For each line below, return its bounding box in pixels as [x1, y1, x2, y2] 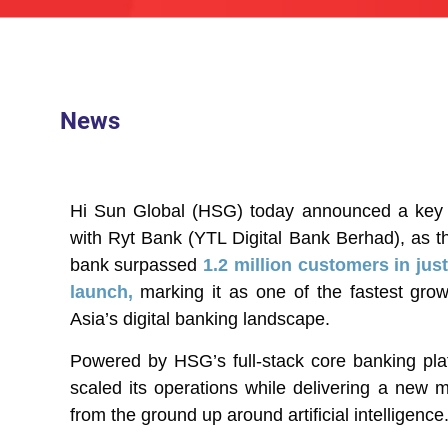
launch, [69, 282, 133, 303]
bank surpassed [69, 255, 204, 276]
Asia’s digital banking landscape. [69, 309, 330, 330]
